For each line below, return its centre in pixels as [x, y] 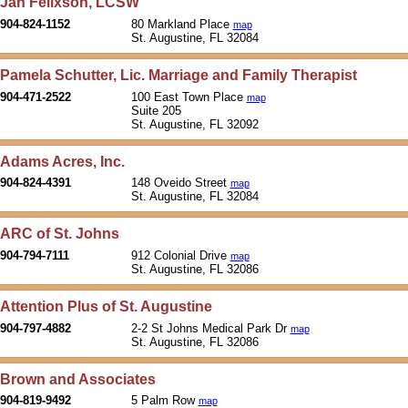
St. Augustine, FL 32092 [196, 124]
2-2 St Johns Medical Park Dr [210, 328]
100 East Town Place [189, 97]
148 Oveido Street [180, 183]
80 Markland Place [182, 24]
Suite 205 [156, 110]
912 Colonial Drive [180, 255]
